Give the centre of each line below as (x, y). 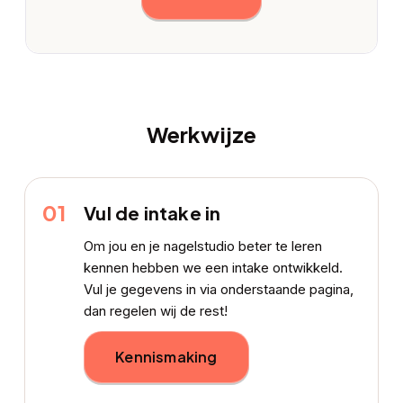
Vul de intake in (152, 213)
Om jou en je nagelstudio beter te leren (203, 246)
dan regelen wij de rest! (156, 310)
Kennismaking (166, 356)
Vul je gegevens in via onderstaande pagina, (219, 289)
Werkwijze (201, 134)
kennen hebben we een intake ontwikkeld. (214, 267)
